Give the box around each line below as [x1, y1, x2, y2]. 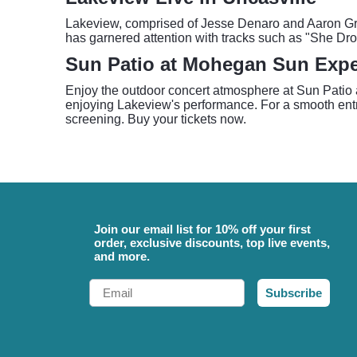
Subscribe [265, 286, 322, 300]
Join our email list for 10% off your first [94, 222, 311, 236]
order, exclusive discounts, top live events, [94, 236, 330, 249]
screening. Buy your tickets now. [65, 112, 246, 126]
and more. [94, 249, 150, 263]
